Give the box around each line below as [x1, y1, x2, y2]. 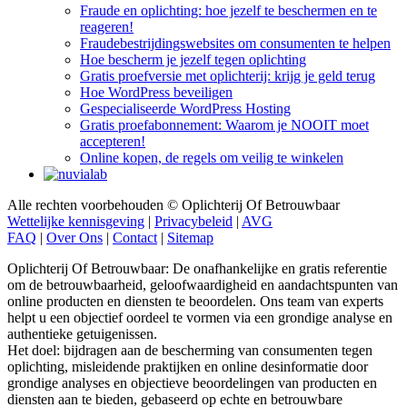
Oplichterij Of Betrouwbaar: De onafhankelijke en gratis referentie [7, 260, 387, 276]
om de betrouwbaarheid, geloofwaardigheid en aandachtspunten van [7, 276, 398, 293]
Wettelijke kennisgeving [7, 213, 144, 229]
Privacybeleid [154, 213, 233, 229]
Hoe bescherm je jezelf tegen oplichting [80, 51, 306, 67]
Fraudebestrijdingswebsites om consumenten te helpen [80, 35, 391, 51]
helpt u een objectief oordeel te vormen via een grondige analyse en [7, 309, 392, 325]
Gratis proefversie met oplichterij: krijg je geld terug [80, 67, 375, 84]
